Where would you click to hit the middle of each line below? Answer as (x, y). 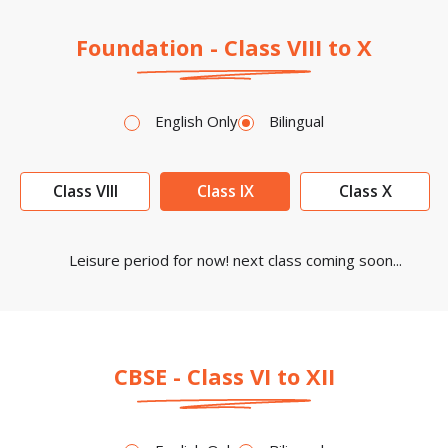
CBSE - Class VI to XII (224, 375)
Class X (365, 190)
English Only (196, 120)
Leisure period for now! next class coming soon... (235, 259)
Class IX (225, 190)
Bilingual (296, 120)
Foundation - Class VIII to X (224, 46)
